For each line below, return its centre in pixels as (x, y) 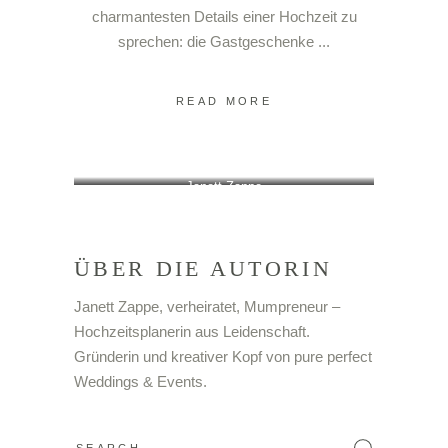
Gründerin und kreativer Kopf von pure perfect (223, 356)
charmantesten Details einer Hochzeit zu (224, 16)
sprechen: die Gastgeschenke (218, 41)
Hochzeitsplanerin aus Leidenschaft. (192, 331)
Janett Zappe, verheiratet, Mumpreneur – (207, 306)
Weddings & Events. (140, 381)
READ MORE (224, 100)
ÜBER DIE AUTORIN (203, 268)
